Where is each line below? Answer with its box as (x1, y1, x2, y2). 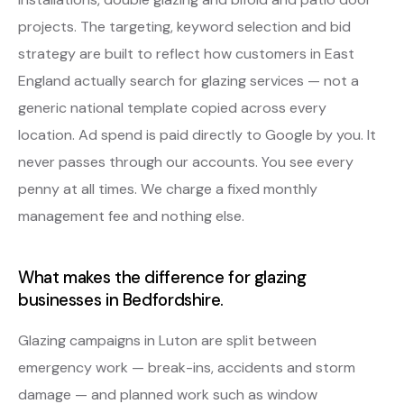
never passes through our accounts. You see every (18, 151, 353, 171)
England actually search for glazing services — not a (18, 70, 359, 90)
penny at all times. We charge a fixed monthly (18, 179, 317, 198)
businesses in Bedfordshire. (18, 288, 224, 311)
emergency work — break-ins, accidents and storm (18, 357, 355, 377)
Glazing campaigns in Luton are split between (18, 330, 317, 350)
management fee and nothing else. (18, 206, 244, 225)
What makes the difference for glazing (18, 265, 307, 289)
